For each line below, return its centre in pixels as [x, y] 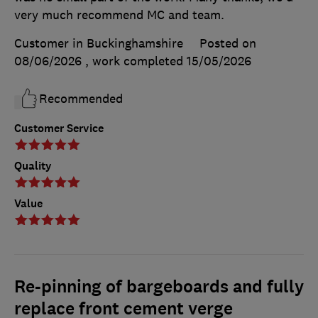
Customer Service [59, 128]
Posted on [228, 44]
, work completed [136, 61]
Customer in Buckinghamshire [99, 44]
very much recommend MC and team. [119, 15]
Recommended [81, 99]
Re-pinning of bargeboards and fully [159, 287]
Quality [33, 166]
